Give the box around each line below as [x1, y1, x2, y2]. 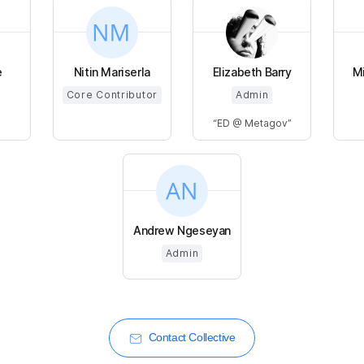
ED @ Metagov [216, 116, 288, 129]
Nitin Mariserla [73, 64, 150, 79]
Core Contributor [66, 88, 158, 101]
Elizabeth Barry [212, 64, 292, 79]
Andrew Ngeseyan [133, 223, 231, 237]
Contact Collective [148, 330, 236, 344]
